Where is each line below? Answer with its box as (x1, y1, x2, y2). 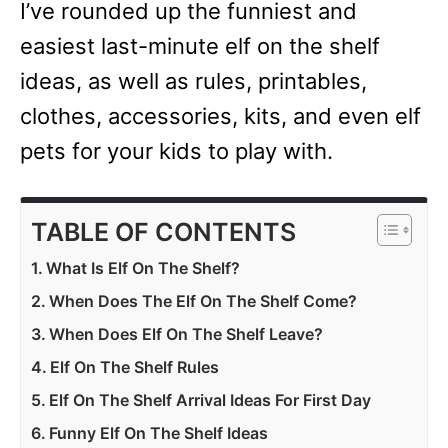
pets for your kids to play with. (20, 138, 333, 164)
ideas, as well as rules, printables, (20, 68, 367, 94)
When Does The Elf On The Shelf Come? (49, 291, 358, 311)
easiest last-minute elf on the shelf (20, 33, 380, 59)
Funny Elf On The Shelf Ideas (49, 423, 269, 443)
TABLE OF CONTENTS (31, 217, 296, 247)
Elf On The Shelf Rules (50, 357, 220, 377)
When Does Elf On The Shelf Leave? (49, 324, 324, 344)
